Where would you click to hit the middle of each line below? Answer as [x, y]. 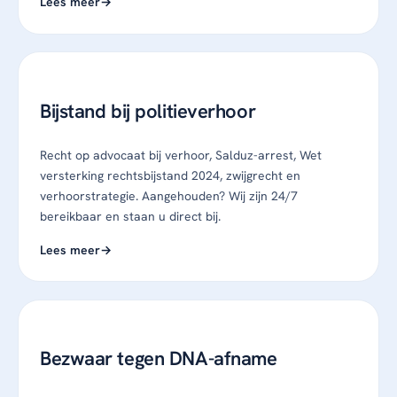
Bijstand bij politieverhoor [148, 111]
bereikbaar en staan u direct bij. [130, 216]
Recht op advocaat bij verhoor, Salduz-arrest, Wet [181, 155]
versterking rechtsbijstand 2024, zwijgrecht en [170, 175]
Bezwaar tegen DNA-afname [159, 358]
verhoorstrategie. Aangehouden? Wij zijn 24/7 [169, 195]
